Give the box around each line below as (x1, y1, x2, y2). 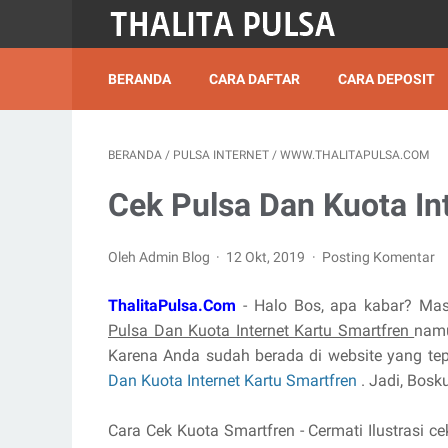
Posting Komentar (321, 249, 435, 265)
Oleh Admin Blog (108, 249, 213, 265)
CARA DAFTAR (209, 71, 300, 87)
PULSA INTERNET (173, 148, 269, 162)
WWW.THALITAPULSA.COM (280, 148, 429, 162)
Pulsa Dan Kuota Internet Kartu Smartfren (108, 321, 415, 340)
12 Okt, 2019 (226, 249, 309, 265)
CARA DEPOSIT (338, 71, 435, 87)
